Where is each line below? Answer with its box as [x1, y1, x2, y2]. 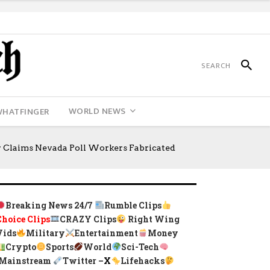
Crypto [5, 241, 37, 253]
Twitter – [63, 255, 104, 266]
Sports [46, 241, 74, 253]
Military [26, 227, 66, 239]
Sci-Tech [121, 241, 160, 253]
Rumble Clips [104, 199, 162, 211]
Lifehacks [121, 255, 165, 266]
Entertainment [75, 227, 139, 239]
